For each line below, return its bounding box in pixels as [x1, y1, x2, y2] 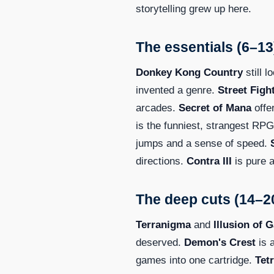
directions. [136, 155, 187, 167]
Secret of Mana [179, 102, 251, 114]
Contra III [187, 155, 232, 167]
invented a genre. [136, 84, 218, 96]
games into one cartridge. [136, 254, 255, 266]
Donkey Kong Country [136, 66, 243, 78]
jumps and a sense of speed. [136, 137, 270, 149]
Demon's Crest [184, 236, 256, 248]
